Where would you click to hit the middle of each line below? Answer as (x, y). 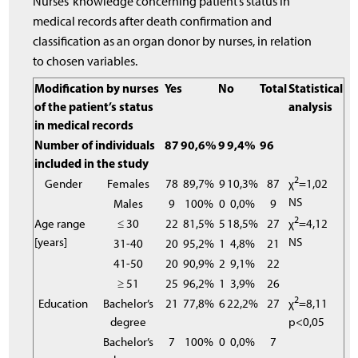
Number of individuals (95, 145)
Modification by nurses (97, 88)
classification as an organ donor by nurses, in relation (173, 41)
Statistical (316, 88)
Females (129, 183)
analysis (311, 106)
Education (64, 303)
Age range (60, 223)
